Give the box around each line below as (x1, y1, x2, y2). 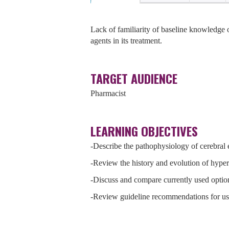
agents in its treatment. (90, 36, 162, 45)
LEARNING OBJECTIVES (90, 122, 198, 140)
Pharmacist (90, 89, 126, 98)
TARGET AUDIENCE (90, 69, 177, 87)
